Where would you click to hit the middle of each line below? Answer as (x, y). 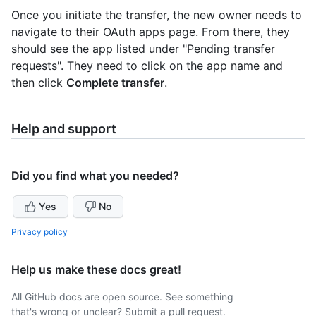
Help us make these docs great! (96, 269)
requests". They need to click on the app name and (147, 66)
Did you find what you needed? (95, 176)
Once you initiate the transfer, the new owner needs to (157, 15)
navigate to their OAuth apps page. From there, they (151, 32)
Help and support (64, 129)
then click (39, 83)
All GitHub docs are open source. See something (122, 297)
